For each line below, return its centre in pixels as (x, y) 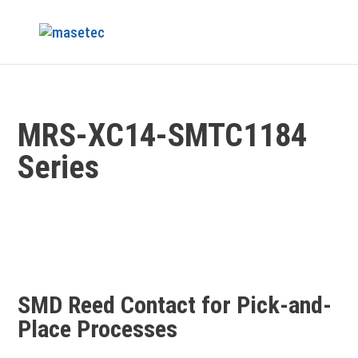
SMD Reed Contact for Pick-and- (175, 305)
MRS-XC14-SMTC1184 (163, 135)
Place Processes (98, 329)
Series (59, 167)
